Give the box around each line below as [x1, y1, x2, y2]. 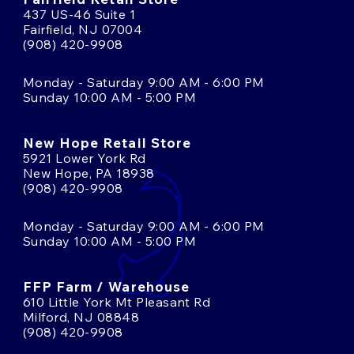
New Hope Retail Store [23, 134, 191, 152]
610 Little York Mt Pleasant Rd [23, 294, 211, 311]
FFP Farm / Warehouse [23, 278, 190, 296]
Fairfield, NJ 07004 [23, 21, 143, 38]
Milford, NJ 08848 [23, 309, 140, 326]
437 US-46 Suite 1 [23, 6, 136, 23]
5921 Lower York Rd [23, 150, 146, 167]
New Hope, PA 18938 [23, 165, 155, 182]
